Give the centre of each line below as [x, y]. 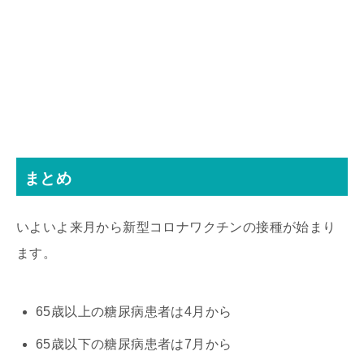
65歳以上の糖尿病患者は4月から [134, 312]
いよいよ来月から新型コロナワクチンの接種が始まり [176, 227]
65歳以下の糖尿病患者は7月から [134, 344]
